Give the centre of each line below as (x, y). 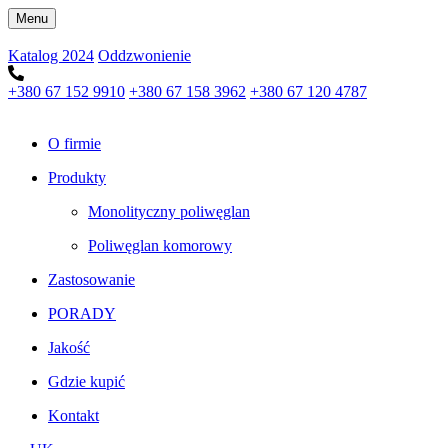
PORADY (82, 313)
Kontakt (73, 415)
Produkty (77, 177)
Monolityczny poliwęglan (169, 211)
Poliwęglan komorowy (160, 245)
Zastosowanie (91, 279)
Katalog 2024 (51, 55)
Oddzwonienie (144, 55)
